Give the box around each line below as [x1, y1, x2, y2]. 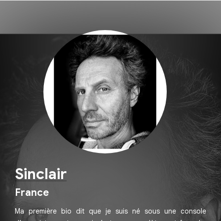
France [15, 186, 49, 199]
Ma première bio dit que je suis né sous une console [15, 207, 206, 216]
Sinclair [15, 165, 67, 184]
